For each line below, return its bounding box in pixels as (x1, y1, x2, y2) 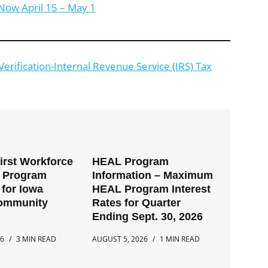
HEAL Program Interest (92, 183, 211, 195)
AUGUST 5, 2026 (92, 234, 148, 244)
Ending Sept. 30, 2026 (92, 211, 203, 223)
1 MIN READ (160, 234, 200, 244)
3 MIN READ (16, 234, 57, 244)
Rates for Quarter (92, 197, 181, 209)
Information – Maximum (92, 169, 214, 181)
